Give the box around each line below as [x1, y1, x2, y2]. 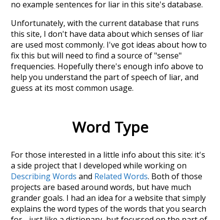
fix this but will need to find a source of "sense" [11, 50, 182, 61]
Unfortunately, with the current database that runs [11, 17, 199, 28]
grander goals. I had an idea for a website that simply [11, 192, 206, 203]
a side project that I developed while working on [11, 160, 187, 171]
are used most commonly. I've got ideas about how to [11, 39, 207, 50]
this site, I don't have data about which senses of [11, 28, 192, 39]
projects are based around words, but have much [11, 181, 192, 192]
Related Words [94, 170, 148, 182]
